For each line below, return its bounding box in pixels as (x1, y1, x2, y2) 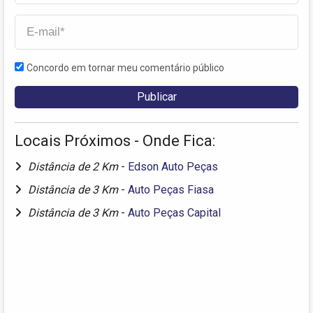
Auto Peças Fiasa (128, 183, 214, 197)
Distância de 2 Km (28, 160, 121, 174)
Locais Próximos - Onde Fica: (15, 132, 215, 150)
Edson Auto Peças (128, 160, 218, 174)
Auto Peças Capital (128, 206, 221, 220)
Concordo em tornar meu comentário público (27, 62, 224, 74)
